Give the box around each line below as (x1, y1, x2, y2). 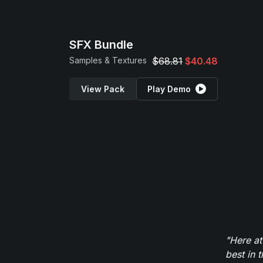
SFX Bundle (69, 38, 133, 52)
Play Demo (147, 84, 191, 94)
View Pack (80, 84, 124, 94)
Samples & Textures (69, 55, 147, 65)
